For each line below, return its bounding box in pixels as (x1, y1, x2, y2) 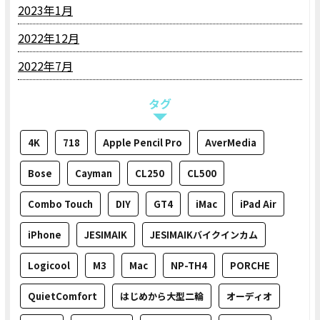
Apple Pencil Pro (103, 136, 182, 149)
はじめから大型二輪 (120, 289, 204, 303)
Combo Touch (28, 197, 93, 211)
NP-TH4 (171, 259, 207, 272)
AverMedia (205, 136, 256, 149)
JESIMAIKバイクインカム (150, 228, 258, 241)
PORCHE (230, 259, 270, 272)
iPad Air (240, 197, 276, 211)
